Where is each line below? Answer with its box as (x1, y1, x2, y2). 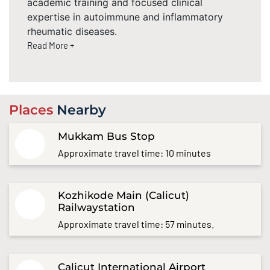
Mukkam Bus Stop (58, 130, 155, 142)
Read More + (27, 39, 75, 51)
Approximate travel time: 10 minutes (58, 146, 212, 159)
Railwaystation (58, 201, 136, 214)
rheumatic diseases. (27, 25, 117, 37)
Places (9, 102, 57, 119)
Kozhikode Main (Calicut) (58, 189, 190, 202)
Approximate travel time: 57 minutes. (58, 218, 215, 230)
